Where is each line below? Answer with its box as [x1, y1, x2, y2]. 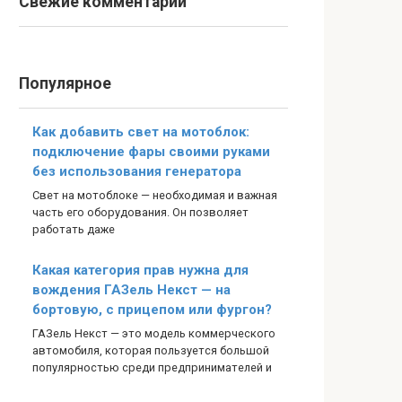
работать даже [32, 223, 115, 236]
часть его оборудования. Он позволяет [32, 205, 249, 219]
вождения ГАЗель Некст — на [32, 282, 231, 299]
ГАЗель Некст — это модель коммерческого [32, 327, 275, 341]
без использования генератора [32, 163, 241, 179]
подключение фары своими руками [32, 144, 270, 160]
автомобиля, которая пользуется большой [32, 344, 269, 358]
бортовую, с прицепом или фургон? [32, 301, 272, 319]
